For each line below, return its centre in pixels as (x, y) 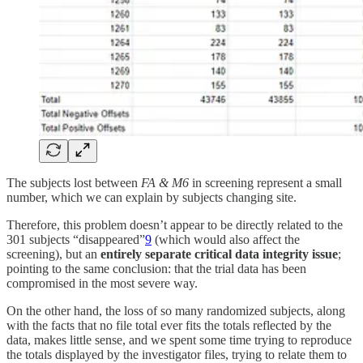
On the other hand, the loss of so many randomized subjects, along (176, 311)
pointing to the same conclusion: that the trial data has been (156, 269)
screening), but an (53, 254)
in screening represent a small (265, 183)
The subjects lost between (74, 183)
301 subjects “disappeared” (76, 240)
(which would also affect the (226, 240)
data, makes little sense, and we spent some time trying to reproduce (179, 340)
